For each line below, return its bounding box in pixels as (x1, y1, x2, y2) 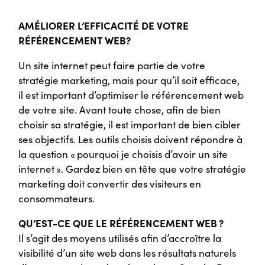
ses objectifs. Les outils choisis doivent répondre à (18, 132, 243, 147)
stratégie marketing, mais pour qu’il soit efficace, (18, 73, 240, 88)
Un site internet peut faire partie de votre (18, 58, 206, 73)
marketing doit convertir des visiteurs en (18, 176, 202, 191)
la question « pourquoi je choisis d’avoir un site (18, 147, 228, 161)
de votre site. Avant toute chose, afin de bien (18, 102, 221, 117)
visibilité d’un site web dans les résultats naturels (18, 245, 237, 260)
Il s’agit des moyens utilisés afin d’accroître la (18, 231, 222, 245)
